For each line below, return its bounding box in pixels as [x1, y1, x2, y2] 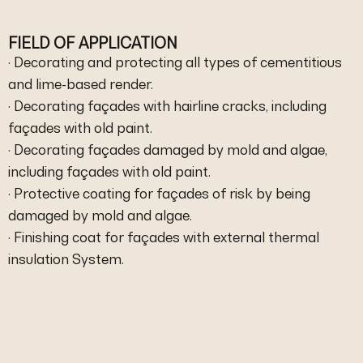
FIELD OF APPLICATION [8, 34, 177, 52]
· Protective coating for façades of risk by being [8, 185, 310, 202]
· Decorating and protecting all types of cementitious [8, 53, 342, 70]
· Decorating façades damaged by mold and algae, [8, 141, 327, 158]
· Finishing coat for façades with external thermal [8, 228, 319, 246]
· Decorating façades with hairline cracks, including [8, 97, 327, 114]
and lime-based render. [8, 75, 153, 92]
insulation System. [8, 250, 124, 267]
